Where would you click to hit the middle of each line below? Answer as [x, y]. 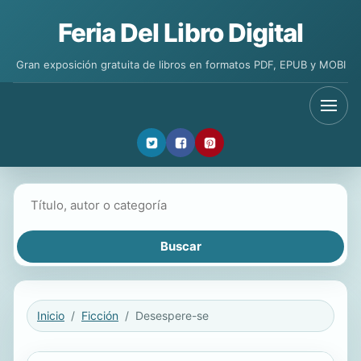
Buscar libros [54, 195]
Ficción [100, 315]
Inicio [51, 315]
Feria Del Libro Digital [180, 33]
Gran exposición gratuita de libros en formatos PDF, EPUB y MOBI [180, 64]
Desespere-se [172, 315]
